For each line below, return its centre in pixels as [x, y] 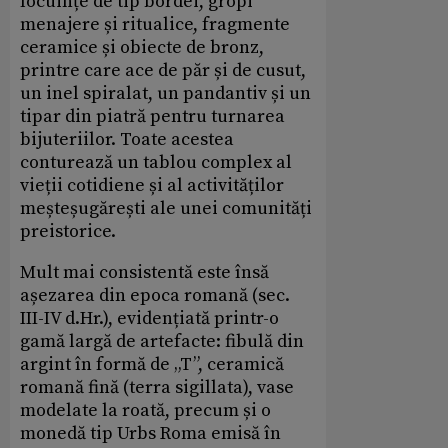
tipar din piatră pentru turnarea [152, 117]
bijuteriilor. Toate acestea [127, 140]
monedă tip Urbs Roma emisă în [150, 434]
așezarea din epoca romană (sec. [155, 296]
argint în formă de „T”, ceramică [152, 365]
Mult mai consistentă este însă [144, 273]
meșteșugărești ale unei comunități [166, 209]
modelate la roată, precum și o [145, 411]
